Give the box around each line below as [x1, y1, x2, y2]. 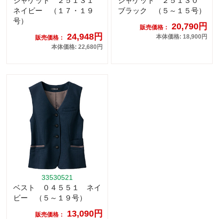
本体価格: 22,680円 [51, 44, 103, 51]
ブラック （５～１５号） [118, 6, 206, 15]
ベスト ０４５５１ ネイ [13, 183, 101, 192]
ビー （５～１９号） [13, 194, 87, 202]
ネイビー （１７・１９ [13, 6, 94, 15]
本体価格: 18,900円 [156, 33, 207, 41]
